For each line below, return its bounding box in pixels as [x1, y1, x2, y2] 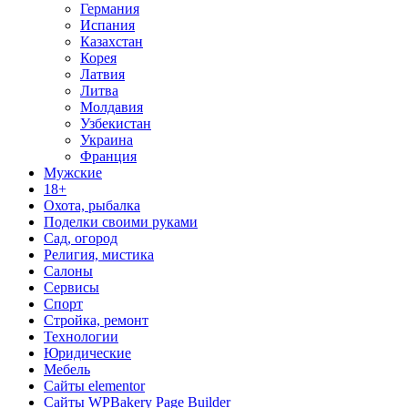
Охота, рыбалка [44, 197, 140, 213]
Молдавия [80, 98, 143, 115]
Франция [80, 148, 137, 164]
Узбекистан [80, 115, 151, 131]
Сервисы [44, 279, 99, 295]
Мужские [44, 164, 102, 180]
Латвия [80, 66, 125, 82]
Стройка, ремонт [44, 311, 148, 328]
